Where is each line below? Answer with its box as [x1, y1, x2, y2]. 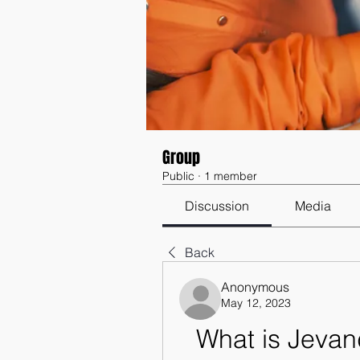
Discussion [185, 198, 250, 214]
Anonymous [221, 279, 289, 295]
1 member [204, 169, 257, 183]
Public [162, 169, 194, 183]
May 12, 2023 [221, 296, 291, 310]
